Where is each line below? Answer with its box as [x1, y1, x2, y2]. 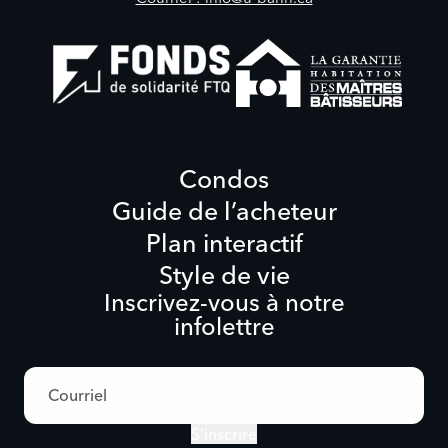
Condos [179, 163, 269, 194]
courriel [19, 380, 60, 396]
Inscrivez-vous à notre [103, 287, 345, 317]
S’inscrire [191, 423, 257, 444]
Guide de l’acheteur [111, 195, 337, 226]
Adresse [19, 365, 63, 381]
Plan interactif [145, 227, 303, 258]
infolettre [173, 311, 275, 341]
